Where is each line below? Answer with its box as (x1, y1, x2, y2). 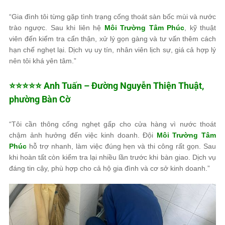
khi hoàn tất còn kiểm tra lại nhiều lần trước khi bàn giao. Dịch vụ (9, 153, 216, 161)
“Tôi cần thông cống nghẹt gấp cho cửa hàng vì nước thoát (9, 120, 216, 128)
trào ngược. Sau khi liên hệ (9, 23, 104, 32)
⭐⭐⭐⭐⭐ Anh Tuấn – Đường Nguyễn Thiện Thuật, (9, 80, 204, 91)
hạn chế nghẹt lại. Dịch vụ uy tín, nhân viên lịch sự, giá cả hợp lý (9, 45, 216, 54)
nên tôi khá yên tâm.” (9, 56, 76, 65)
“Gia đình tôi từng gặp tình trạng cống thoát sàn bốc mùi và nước (9, 12, 216, 21)
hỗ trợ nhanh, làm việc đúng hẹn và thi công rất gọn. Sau (27, 142, 216, 150)
